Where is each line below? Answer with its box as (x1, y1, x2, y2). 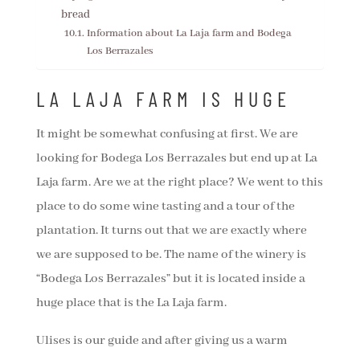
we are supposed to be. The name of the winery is (35, 247, 306, 264)
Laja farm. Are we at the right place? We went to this (35, 174, 323, 191)
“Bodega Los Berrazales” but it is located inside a (35, 271, 305, 288)
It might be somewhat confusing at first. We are (35, 126, 298, 143)
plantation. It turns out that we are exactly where (35, 223, 307, 239)
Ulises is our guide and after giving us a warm (35, 333, 288, 350)
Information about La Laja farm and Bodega (86, 27, 292, 41)
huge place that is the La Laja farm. (35, 295, 227, 312)
